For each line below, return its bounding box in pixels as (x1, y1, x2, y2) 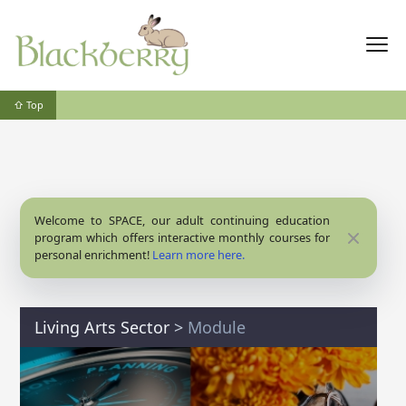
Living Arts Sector (34, 316, 169, 338)
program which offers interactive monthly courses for (34, 229, 330, 246)
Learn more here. (152, 246, 245, 263)
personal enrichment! (34, 246, 152, 263)
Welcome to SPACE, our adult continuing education (34, 212, 330, 228)
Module (188, 316, 246, 338)
